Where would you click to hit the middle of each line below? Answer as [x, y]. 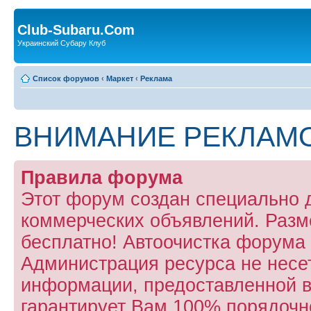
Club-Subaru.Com [76, 30]
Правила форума [102, 177]
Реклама [156, 78]
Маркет [120, 78]
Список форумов [66, 78]
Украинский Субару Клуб [61, 43]
